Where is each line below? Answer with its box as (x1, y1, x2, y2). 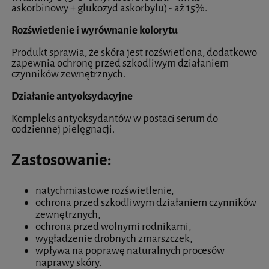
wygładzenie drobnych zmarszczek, (35, 231, 194, 246)
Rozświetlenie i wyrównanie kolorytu (11, 23, 178, 38)
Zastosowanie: (11, 150, 112, 171)
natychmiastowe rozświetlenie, (35, 183, 174, 198)
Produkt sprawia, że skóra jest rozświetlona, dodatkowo (11, 46, 257, 60)
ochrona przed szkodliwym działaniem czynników (35, 195, 256, 210)
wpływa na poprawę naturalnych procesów (35, 243, 225, 258)
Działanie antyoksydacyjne (11, 89, 133, 104)
